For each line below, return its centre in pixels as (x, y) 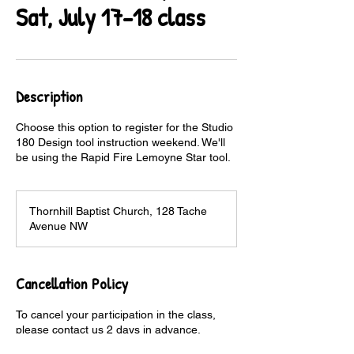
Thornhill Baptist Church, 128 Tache (118, 211)
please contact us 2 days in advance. (108, 330)
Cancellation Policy (72, 283)
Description (49, 96)
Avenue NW (58, 226)
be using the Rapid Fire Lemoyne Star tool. (123, 157)
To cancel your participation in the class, (116, 314)
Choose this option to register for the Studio (124, 127)
